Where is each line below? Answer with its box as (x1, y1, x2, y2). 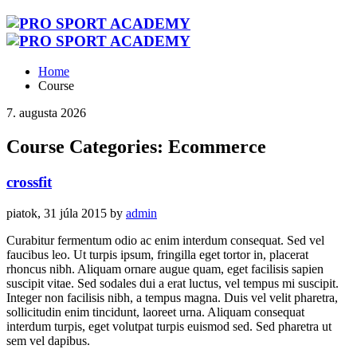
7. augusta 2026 (6, 106, 86, 120)
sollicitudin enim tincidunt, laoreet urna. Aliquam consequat (6, 304, 304, 319)
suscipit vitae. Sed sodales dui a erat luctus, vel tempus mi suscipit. (6, 276, 339, 290)
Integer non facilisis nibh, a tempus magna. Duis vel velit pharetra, (6, 290, 338, 304)
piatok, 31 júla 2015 (6, 206, 107, 220)
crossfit (6, 174, 52, 191)
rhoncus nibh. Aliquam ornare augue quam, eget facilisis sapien (6, 261, 324, 276)
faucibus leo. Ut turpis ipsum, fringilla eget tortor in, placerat (6, 247, 308, 261)
